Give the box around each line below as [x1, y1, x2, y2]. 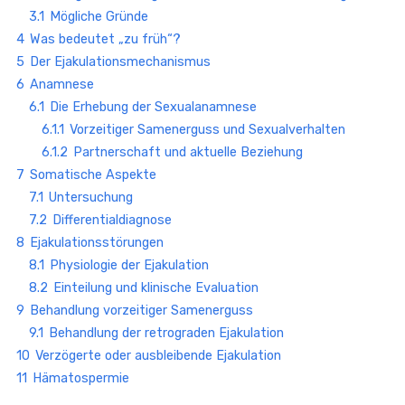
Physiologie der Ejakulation [50, 257, 209, 273]
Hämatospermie [33, 370, 129, 386]
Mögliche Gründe [50, 8, 148, 24]
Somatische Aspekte [30, 166, 156, 183]
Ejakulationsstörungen [30, 234, 164, 250]
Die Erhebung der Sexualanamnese [50, 99, 257, 115]
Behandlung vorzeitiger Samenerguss [30, 302, 253, 318]
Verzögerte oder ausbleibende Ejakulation [35, 347, 281, 363]
